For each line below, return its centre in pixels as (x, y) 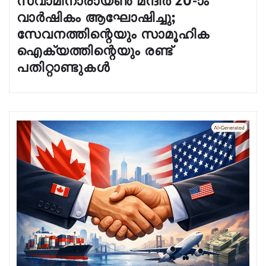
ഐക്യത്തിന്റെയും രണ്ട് (95, 50)
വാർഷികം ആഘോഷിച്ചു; (96, 16)
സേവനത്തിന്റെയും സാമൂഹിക (113, 33)
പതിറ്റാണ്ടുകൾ (63, 66)
